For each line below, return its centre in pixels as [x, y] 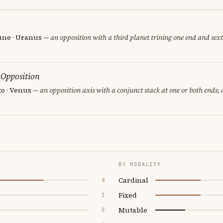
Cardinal [133, 180]
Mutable [133, 210]
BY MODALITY [140, 164]
